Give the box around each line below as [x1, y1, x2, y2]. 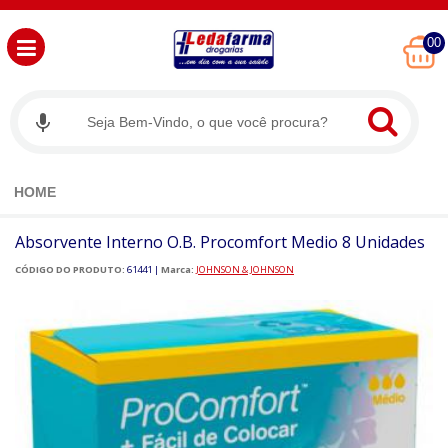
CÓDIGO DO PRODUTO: [15, 263, 125, 277]
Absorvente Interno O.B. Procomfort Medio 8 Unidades [15, 231, 425, 254]
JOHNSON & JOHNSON [196, 263, 294, 277]
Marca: [161, 263, 194, 277]
